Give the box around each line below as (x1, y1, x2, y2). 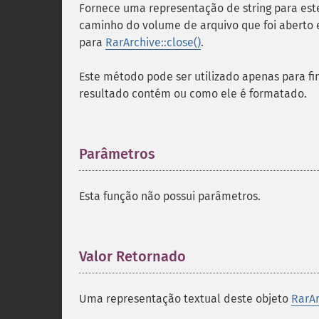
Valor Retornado (79, 248, 186, 265)
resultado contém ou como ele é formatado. (79, 87, 307, 100)
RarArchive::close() (105, 36, 201, 49)
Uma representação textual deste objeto (79, 292, 291, 305)
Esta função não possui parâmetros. (79, 189, 261, 203)
